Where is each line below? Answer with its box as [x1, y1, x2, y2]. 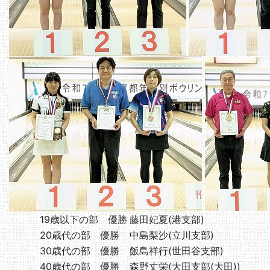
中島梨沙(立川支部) [130, 229, 214, 241]
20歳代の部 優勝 [40, 229, 119, 241]
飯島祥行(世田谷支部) [130, 245, 224, 257]
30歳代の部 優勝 [40, 245, 119, 257]
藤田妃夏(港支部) [130, 213, 204, 225]
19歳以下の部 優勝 [40, 213, 127, 225]
